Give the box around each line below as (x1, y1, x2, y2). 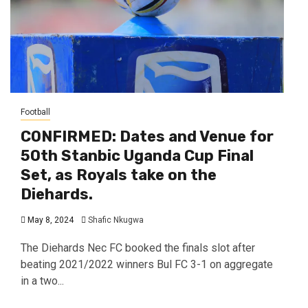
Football (21, 107, 50, 117)
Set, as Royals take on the (21, 165, 217, 184)
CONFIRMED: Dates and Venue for (21, 126, 274, 146)
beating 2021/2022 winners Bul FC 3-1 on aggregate (21, 257, 273, 271)
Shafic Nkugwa (88, 214, 144, 225)
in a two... (21, 274, 64, 287)
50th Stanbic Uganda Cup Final (21, 146, 254, 165)
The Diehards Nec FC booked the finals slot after (21, 241, 255, 254)
